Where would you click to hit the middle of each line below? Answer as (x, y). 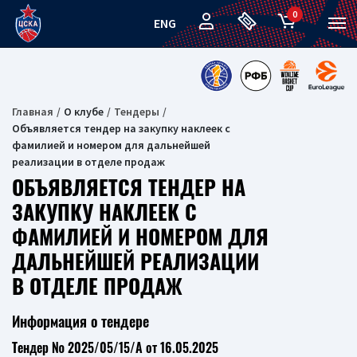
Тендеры (137, 112)
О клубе (84, 112)
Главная (33, 112)
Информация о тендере (80, 321)
